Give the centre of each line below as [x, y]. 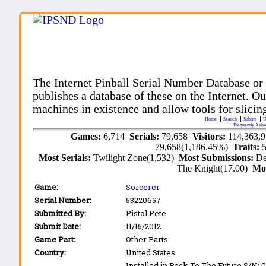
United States [151, 252]
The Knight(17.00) [215, 168]
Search [231, 119]
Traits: [248, 147]
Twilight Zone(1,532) [136, 157]
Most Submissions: [218, 157]
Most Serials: [66, 157]
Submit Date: [58, 226]
